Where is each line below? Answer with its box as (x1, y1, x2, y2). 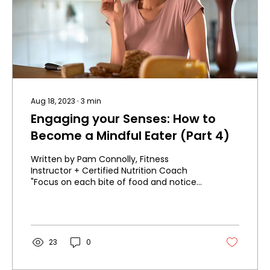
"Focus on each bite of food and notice (31, 176, 196, 189)
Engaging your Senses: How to (31, 110, 216, 128)
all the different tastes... (31, 187, 131, 200)
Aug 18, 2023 (31, 96, 75, 107)
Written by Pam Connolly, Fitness (31, 153, 169, 166)
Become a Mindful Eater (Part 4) (31, 127, 230, 145)
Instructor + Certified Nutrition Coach (31, 165, 187, 177)
